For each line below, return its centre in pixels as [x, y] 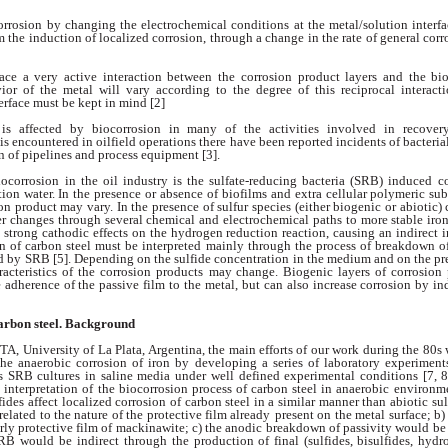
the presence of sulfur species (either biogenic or [265, 207]
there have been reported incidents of [301, 141]
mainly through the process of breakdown [322, 246]
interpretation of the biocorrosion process [120, 389]
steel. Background [84, 324]
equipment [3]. [180, 154]
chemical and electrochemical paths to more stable [287, 220]
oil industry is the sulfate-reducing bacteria [226, 181]
